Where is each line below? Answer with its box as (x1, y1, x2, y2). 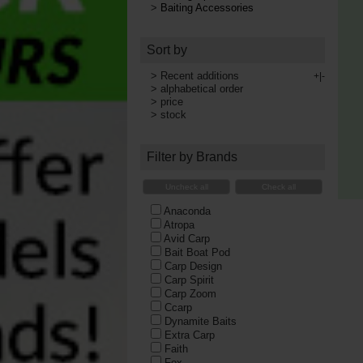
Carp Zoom (164, 287, 216, 300)
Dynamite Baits (164, 314, 237, 327)
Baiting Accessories (160, 2, 254, 14)
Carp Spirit (164, 273, 214, 286)
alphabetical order (160, 83, 243, 95)
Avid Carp (163, 232, 210, 245)
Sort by (147, 43, 187, 57)
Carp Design (164, 259, 222, 272)
